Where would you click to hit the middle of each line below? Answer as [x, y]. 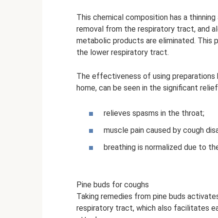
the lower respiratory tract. [123, 53]
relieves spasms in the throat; [154, 113]
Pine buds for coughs [113, 184]
